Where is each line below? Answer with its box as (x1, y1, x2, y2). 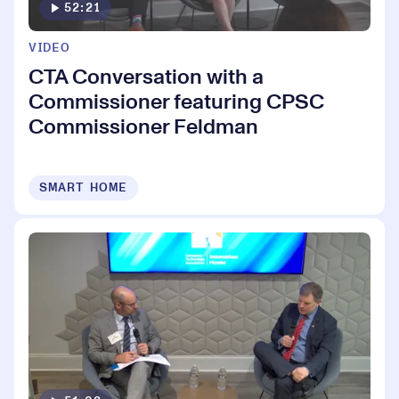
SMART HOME (39, 182, 127, 195)
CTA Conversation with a (28, 67, 264, 89)
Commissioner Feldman (28, 117, 258, 139)
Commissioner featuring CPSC (28, 92, 324, 114)
